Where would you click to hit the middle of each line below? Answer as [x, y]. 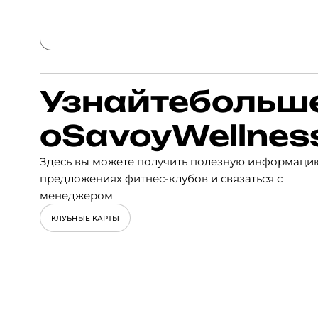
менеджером [76, 195]
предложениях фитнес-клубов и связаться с [161, 178]
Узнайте [114, 102]
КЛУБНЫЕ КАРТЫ [86, 218]
